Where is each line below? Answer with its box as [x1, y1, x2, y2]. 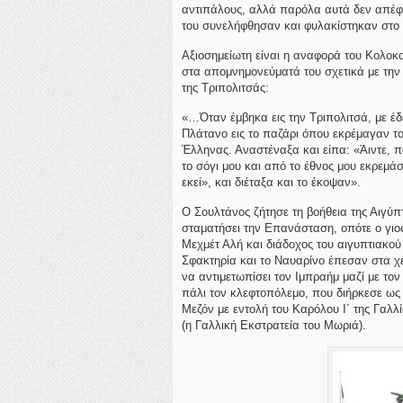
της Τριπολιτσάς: [182, 81, 269, 94]
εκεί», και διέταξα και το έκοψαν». [182, 175, 361, 189]
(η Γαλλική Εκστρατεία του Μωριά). [182, 318, 366, 332]
